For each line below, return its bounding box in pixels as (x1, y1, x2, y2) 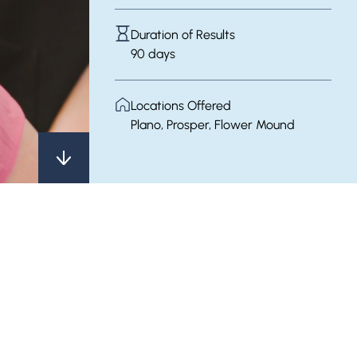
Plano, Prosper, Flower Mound (131, 117, 295, 132)
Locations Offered (131, 98, 231, 113)
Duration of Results (131, 27, 235, 42)
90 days (131, 46, 175, 61)
